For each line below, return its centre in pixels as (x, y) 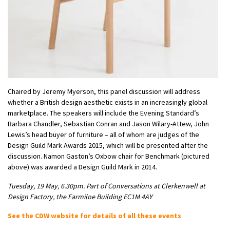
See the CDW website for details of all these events (94, 215)
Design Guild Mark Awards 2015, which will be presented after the (108, 145)
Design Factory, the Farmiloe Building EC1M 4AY (80, 196)
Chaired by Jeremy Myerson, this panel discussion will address (104, 91)
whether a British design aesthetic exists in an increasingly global (108, 102)
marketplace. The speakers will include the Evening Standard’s (103, 113)
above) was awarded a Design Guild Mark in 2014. (82, 167)
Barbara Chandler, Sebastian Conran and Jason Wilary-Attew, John (108, 123)
